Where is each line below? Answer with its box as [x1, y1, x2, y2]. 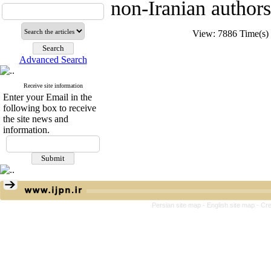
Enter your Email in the [3, 92, 92, 102]
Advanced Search [19, 54, 87, 65]
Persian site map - [152, 201, 207, 209]
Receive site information [23, 82, 83, 89]
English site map [207, 201, 256, 209]
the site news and [3, 114, 68, 124]
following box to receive [3, 103, 96, 113]
